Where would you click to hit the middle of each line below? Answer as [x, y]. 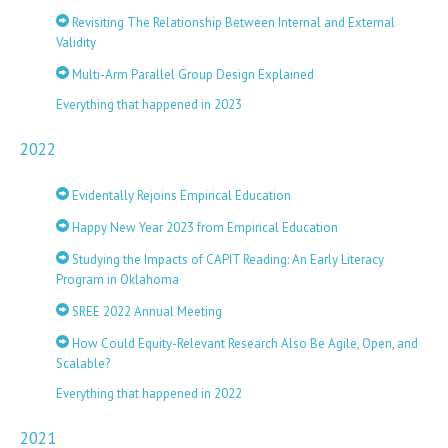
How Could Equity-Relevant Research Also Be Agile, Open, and [243, 343]
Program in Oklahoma [117, 279]
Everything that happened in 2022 [149, 393]
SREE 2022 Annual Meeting [145, 311]
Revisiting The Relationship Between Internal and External [232, 22]
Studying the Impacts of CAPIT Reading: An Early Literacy [226, 259]
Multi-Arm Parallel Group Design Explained [191, 74]
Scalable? [83, 363]
